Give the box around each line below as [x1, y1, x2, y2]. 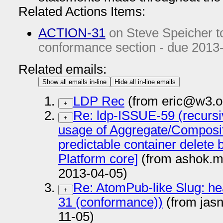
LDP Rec [73, 94, 124, 109]
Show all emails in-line [42, 78, 107, 86]
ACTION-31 [38, 26, 106, 40]
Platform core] [58, 152, 138, 166]
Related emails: [18, 62, 107, 76]
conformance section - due [38, 40, 192, 55]
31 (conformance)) [58, 195, 163, 210]
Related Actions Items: [18, 4, 145, 18]
